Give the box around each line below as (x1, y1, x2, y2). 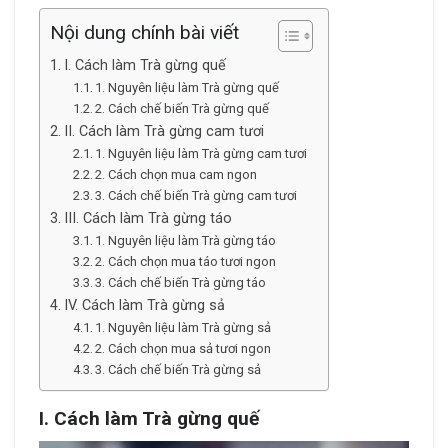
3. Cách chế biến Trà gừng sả (95, 362, 262, 378)
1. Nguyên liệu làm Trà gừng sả (95, 320, 272, 336)
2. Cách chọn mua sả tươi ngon (95, 341, 272, 357)
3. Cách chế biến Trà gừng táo (95, 275, 267, 291)
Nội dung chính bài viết (50, 21, 239, 45)
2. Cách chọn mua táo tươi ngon (95, 254, 277, 270)
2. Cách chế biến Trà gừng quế (95, 101, 270, 117)
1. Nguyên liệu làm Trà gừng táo (95, 233, 277, 249)
